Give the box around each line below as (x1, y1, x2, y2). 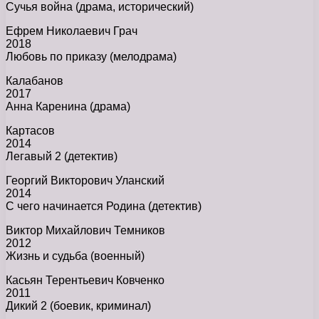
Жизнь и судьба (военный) (6, 250, 145, 263)
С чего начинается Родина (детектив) (6, 200, 202, 213)
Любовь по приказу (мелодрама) (6, 51, 177, 63)
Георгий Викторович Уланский (6, 174, 164, 187)
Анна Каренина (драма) (6, 100, 130, 113)
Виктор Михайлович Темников (6, 224, 165, 237)
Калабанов (6, 75, 63, 88)
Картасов (6, 125, 55, 137)
